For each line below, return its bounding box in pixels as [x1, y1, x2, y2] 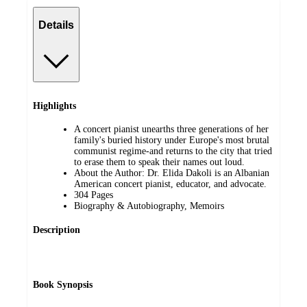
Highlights [33, 100, 76, 111]
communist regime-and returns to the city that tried [74, 146, 272, 157]
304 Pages [74, 190, 113, 201]
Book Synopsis [33, 280, 93, 291]
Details [38, 19, 74, 32]
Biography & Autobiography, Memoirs [74, 201, 224, 212]
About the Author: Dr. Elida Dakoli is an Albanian [74, 168, 269, 179]
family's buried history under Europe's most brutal [74, 135, 269, 146]
